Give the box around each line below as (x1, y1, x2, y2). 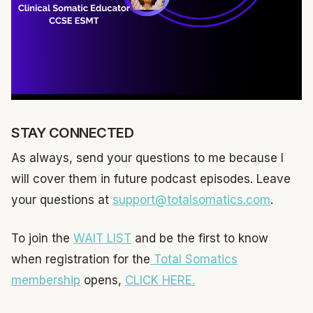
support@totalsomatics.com (112, 192, 270, 207)
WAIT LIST (73, 231, 131, 246)
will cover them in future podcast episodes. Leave (11, 171, 291, 186)
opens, (80, 273, 125, 288)
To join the (11, 231, 73, 246)
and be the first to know (131, 231, 268, 246)
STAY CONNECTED (11, 124, 133, 141)
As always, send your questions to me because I (11, 150, 284, 165)
